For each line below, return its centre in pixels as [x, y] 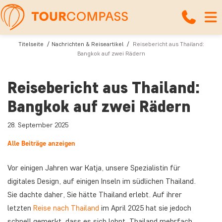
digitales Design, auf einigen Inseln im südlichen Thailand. [102, 181]
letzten [20, 208]
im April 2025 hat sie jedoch [145, 208]
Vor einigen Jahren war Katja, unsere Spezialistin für [94, 168]
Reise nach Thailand [66, 208]
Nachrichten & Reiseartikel [87, 44]
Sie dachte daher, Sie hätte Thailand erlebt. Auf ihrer [95, 194]
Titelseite [31, 44]
